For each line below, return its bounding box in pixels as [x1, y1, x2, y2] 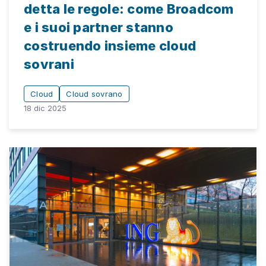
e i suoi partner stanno [24, 19, 173, 35]
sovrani [24, 56, 74, 72]
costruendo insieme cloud [24, 37, 196, 53]
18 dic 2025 [24, 103, 66, 113]
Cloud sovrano [66, 88, 123, 99]
